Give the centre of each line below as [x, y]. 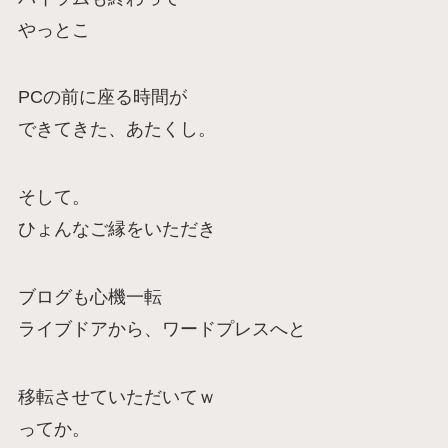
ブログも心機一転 [89, 297]
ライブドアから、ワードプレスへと [161, 329]
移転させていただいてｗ [116, 396]
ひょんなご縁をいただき [116, 229]
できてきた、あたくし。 [116, 129]
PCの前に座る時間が [102, 97]
